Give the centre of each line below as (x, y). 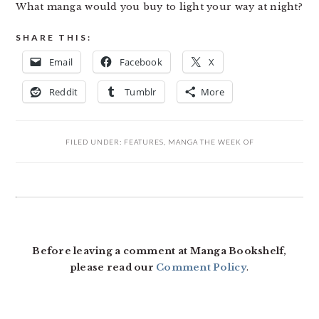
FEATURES (143, 142)
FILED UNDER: (94, 142)
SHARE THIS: (54, 38)
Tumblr (141, 92)
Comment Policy (201, 268)
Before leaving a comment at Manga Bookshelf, (159, 251)
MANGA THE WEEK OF (211, 142)
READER (49, 209)
